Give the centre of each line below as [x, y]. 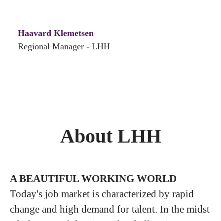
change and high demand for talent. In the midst [110, 209]
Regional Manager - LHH [64, 47]
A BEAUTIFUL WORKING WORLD [93, 179]
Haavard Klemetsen [56, 33]
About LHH [110, 136]
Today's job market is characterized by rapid [102, 194]
